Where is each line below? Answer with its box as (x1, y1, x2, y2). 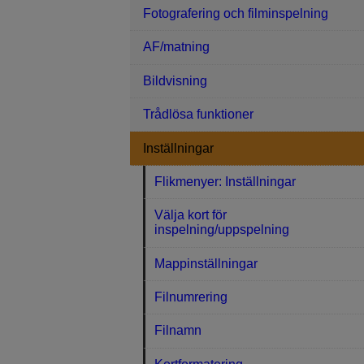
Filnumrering (154, 290, 228, 305)
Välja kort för (154, 208, 227, 223)
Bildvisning (143, 73, 207, 88)
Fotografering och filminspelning (143, 6, 328, 21)
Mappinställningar (154, 256, 258, 271)
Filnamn (154, 323, 202, 338)
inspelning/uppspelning (154, 223, 290, 237)
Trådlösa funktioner (143, 107, 253, 122)
